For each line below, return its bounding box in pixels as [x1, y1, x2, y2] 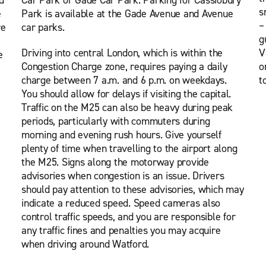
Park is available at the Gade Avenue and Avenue [21, 7, 233, 21]
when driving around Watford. [21, 237, 149, 251]
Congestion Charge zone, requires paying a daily [21, 59, 227, 74]
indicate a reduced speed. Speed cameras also [21, 196, 220, 210]
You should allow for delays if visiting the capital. [21, 87, 231, 101]
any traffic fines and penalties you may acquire [21, 223, 221, 237]
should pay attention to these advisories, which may [21, 182, 244, 197]
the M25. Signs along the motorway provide [21, 155, 209, 169]
